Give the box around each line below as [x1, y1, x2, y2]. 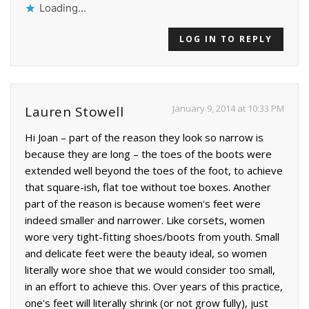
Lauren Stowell [25, 102, 123, 121]
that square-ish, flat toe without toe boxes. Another [25, 179, 271, 194]
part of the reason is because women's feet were [25, 196, 261, 210]
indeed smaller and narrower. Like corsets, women [25, 212, 265, 227]
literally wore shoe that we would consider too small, [25, 262, 275, 277]
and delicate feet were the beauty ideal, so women [25, 246, 267, 260]
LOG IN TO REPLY [179, 32, 272, 45]
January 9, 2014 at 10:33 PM [172, 101, 284, 114]
